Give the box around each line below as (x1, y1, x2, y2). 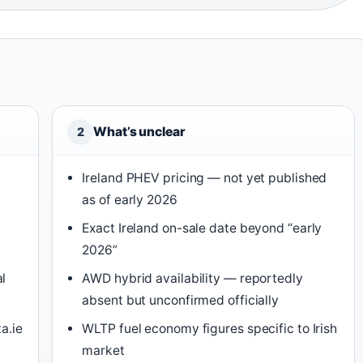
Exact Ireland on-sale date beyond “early (82, 220, 322, 237)
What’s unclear (93, 124, 186, 140)
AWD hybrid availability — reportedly (82, 271, 303, 287)
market (82, 343, 125, 359)
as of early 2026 (82, 192, 177, 208)
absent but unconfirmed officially (82, 293, 280, 309)
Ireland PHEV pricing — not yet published (82, 170, 327, 186)
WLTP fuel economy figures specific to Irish (82, 321, 338, 337)
